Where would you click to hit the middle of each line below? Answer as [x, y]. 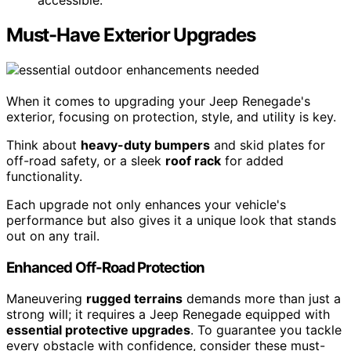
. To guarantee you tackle [266, 330]
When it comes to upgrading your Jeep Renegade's [158, 101]
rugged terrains [134, 299]
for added [252, 160]
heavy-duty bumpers [145, 145]
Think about [43, 145]
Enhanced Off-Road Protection [105, 267]
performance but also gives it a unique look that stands [171, 220]
